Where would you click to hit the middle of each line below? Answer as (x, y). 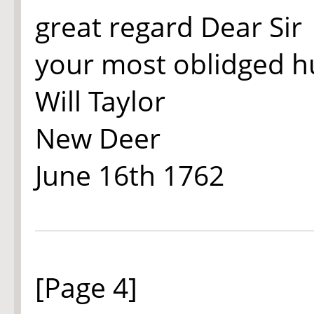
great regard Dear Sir (169, 27)
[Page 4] (86, 287)
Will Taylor (100, 101)
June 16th (99, 175)
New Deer (98, 138)
